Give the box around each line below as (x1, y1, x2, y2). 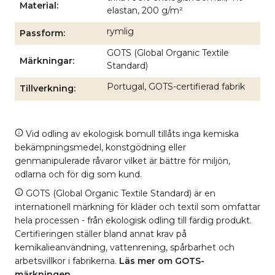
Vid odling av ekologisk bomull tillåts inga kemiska (23, 128, 239, 139)
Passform (20, 28, 63, 39)
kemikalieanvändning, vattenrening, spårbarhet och (15, 241, 234, 253)
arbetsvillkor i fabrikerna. (15, 255, 119, 266)
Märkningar (20, 55, 72, 66)
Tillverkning (20, 83, 74, 94)
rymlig (107, 26, 134, 37)
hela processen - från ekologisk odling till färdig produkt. (15, 214, 252, 226)
